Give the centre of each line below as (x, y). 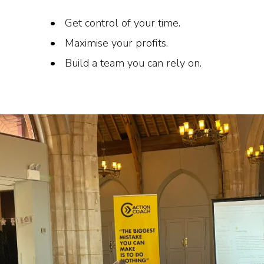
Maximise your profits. (116, 43)
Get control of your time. (123, 23)
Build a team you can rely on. (133, 63)
